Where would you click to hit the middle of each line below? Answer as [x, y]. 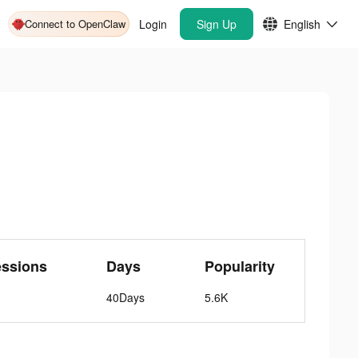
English [302, 24]
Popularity [239, 266]
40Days [126, 297]
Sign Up [217, 24]
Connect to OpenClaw [75, 24]
